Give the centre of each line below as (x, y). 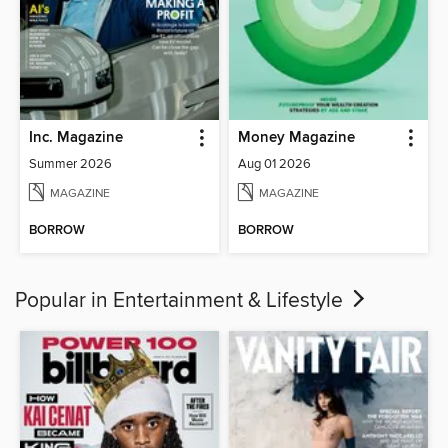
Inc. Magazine (76, 138)
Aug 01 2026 (274, 164)
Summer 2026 (71, 164)
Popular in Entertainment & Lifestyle (181, 301)
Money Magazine (296, 138)
